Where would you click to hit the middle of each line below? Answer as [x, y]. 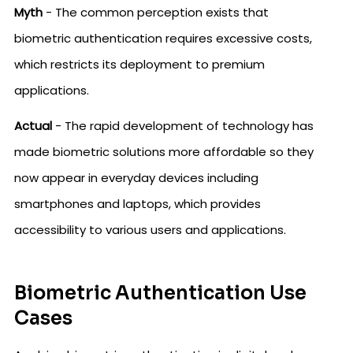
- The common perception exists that [156, 13]
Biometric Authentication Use [160, 294]
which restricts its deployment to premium [139, 65]
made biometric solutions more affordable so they [164, 152]
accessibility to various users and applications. [150, 230]
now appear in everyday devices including [136, 178]
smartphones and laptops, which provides [137, 204]
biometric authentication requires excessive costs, [163, 39]
